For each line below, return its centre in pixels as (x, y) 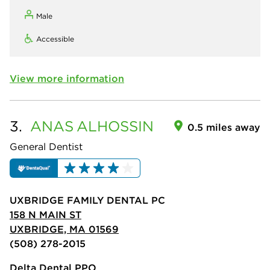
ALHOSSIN (115, 126)
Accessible (55, 39)
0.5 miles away (224, 127)
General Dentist (46, 146)
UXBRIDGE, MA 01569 (64, 229)
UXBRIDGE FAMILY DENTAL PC (87, 200)
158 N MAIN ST (46, 214)
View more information (67, 78)
